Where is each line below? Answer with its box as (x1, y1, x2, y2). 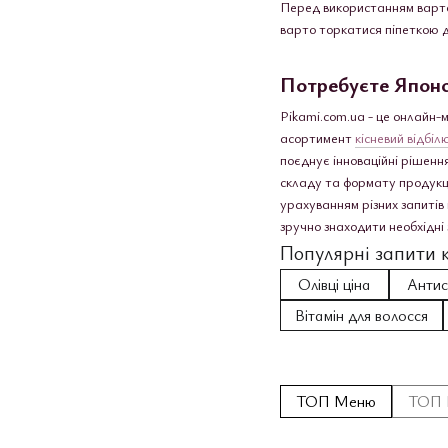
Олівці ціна (298, 272, 371, 295)
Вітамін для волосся (295, 303, 429, 326)
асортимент (280, 127, 355, 147)
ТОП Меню (296, 389, 376, 412)
